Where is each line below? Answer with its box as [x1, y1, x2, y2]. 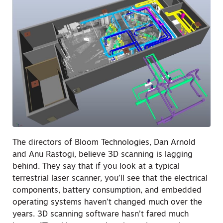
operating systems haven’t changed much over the [12, 198, 202, 207]
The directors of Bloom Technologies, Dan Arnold [12, 138, 196, 147]
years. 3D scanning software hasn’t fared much [12, 210, 189, 219]
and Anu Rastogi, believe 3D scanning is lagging [12, 150, 193, 159]
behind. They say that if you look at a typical [12, 162, 180, 171]
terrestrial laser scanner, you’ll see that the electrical [12, 174, 208, 183]
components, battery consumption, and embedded [12, 186, 202, 195]
